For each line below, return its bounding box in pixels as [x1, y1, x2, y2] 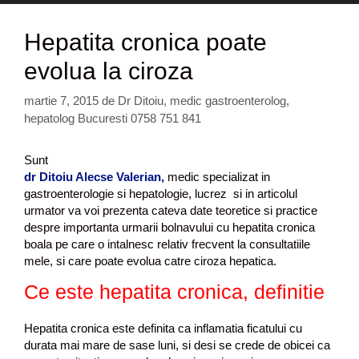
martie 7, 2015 [24, 93, 99, 107]
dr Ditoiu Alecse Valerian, [24, 169, 164, 184]
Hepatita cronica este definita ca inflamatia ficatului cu [24, 321, 302, 335]
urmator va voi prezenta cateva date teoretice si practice [24, 203, 317, 217]
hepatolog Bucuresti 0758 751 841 [24, 111, 201, 125]
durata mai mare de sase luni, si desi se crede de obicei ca [24, 338, 330, 352]
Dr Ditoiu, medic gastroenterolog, [118, 93, 289, 107]
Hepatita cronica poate [24, 29, 267, 55]
